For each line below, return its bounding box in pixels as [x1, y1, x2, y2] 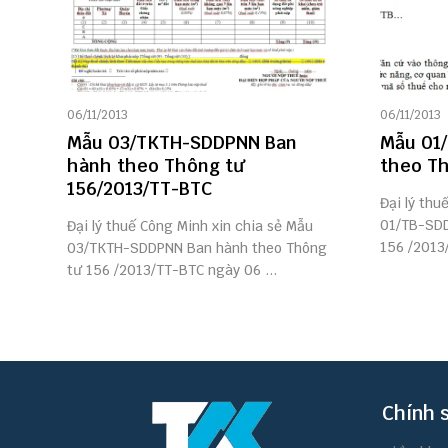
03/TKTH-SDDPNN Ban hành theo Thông [67, 239, 327, 257]
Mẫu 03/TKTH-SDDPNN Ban [67, 131, 297, 154]
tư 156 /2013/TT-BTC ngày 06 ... [67, 261, 277, 279]
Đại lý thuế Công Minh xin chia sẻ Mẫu [67, 217, 313, 235]
